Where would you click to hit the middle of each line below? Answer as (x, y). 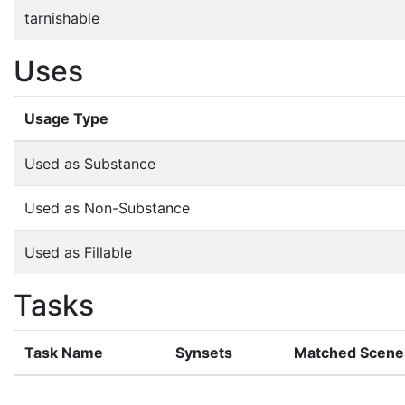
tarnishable (62, 18)
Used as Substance (90, 163)
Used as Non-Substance (107, 207)
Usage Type (66, 118)
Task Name (64, 352)
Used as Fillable (78, 252)
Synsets (204, 352)
